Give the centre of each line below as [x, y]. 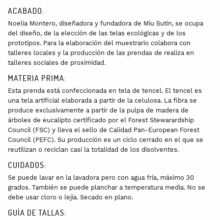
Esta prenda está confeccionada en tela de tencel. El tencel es [105, 90]
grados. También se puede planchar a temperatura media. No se [107, 187]
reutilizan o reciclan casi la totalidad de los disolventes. [93, 149]
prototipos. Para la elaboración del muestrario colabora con [99, 43]
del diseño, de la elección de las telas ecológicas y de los [97, 33]
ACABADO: [26, 10]
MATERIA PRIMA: [37, 78]
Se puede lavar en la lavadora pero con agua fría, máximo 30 [101, 177]
